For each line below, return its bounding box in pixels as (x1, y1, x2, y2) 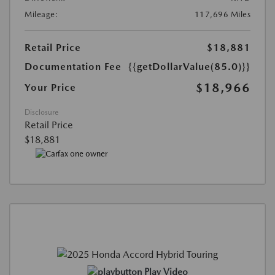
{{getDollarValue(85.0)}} (128, 60, 250, 72)
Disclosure (25, 107, 58, 117)
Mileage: (25, 9, 58, 19)
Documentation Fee (25, 60, 122, 72)
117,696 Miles (194, 9, 250, 19)
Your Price (25, 81, 76, 93)
